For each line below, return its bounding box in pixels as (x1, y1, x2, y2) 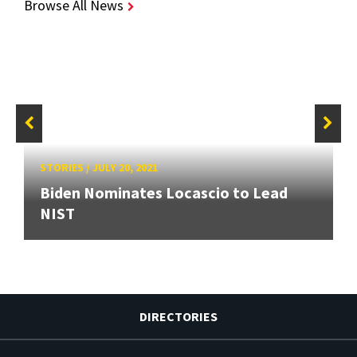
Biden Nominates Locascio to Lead (40, 182, 288, 203)
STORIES (40, 160, 84, 175)
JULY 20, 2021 (92, 160, 158, 175)
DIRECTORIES (139, 308, 218, 325)
